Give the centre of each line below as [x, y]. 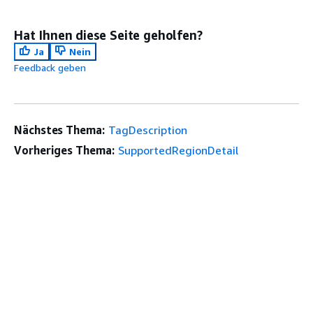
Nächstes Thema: [59, 130]
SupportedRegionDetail [178, 151]
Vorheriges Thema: [64, 151]
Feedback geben [50, 68]
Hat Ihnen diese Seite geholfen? [108, 35]
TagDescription [147, 130]
